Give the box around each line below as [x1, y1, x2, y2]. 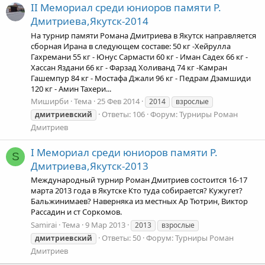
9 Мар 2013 [85, 219, 125, 230]
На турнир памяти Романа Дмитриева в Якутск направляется [31, 30, 256, 41]
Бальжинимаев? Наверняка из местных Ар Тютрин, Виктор [31, 196, 248, 207]
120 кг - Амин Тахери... [31, 83, 111, 94]
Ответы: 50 [102, 232, 141, 243]
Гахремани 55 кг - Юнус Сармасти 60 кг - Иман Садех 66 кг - [31, 51, 248, 62]
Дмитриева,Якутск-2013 [31, 159, 148, 173]
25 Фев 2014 [97, 95, 140, 106]
